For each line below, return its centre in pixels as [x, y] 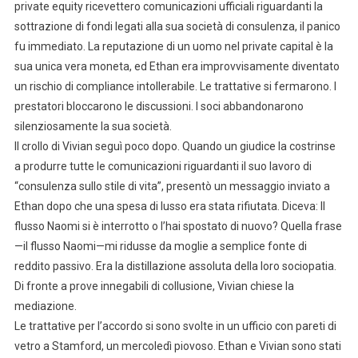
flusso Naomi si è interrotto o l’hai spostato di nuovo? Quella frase [178, 226]
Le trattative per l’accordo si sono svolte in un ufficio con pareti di [175, 326]
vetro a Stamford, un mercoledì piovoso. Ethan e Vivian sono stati [177, 346]
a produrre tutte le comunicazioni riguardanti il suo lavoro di [163, 166]
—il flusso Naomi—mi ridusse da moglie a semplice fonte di [160, 246]
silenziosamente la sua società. [93, 126]
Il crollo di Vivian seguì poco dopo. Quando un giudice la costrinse [175, 146]
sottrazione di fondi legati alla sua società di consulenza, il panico [177, 26]
